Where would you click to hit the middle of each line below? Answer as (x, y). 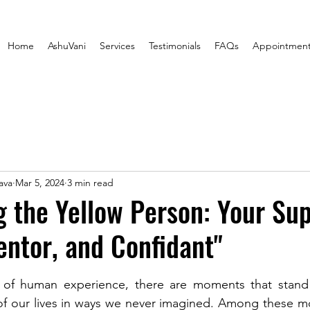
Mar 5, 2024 (40, 182)
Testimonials (175, 46)
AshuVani (67, 46)
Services (117, 46)
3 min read (90, 182)
